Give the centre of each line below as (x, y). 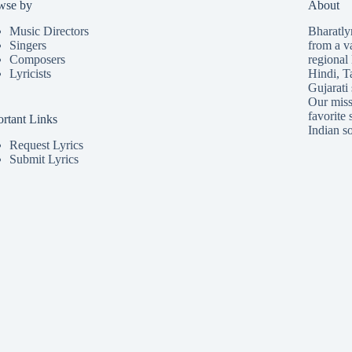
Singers (27, 46)
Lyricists (30, 74)
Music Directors (49, 31)
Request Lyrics (46, 145)
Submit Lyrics (44, 159)
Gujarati (328, 88)
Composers (37, 60)
